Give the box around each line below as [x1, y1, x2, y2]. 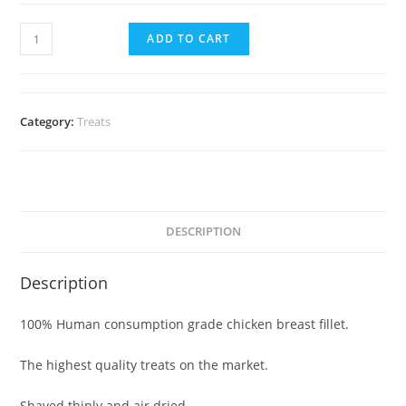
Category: [20, 113, 78, 130]
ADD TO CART [147, 31, 231, 47]
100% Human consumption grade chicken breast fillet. [20, 315, 350, 333]
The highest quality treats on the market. [20, 356, 269, 374]
